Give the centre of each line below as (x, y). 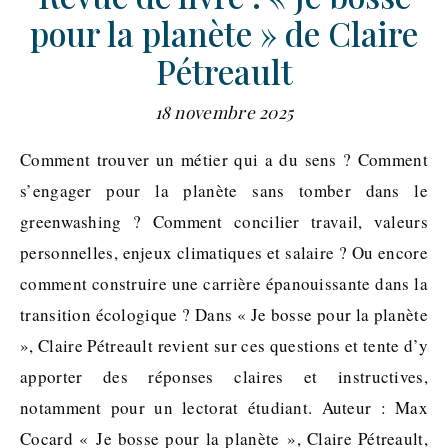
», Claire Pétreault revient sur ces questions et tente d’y (224, 346)
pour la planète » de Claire (224, 33)
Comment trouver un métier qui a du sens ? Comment (26, 160)
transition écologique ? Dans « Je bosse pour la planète (224, 315)
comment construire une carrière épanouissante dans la (224, 284)
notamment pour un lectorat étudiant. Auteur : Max (224, 408)
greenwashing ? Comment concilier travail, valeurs (224, 222)
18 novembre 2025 (224, 112)
